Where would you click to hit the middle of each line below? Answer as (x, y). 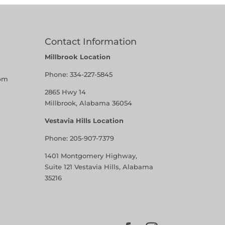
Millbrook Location (78, 57)
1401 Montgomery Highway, (91, 155)
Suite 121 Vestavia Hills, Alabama (99, 166)
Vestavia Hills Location (84, 120)
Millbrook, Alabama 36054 (89, 103)
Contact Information (91, 41)
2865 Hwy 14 (66, 92)
